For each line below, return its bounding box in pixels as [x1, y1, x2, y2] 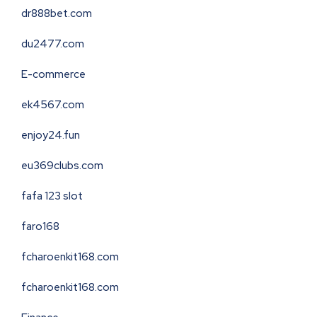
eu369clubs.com [21, 158, 103, 173]
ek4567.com [21, 98, 84, 113]
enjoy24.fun [21, 128, 80, 143]
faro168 [21, 219, 59, 234]
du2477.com [21, 37, 84, 52]
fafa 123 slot [21, 189, 83, 204]
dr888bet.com [21, 6, 92, 21]
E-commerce [21, 67, 86, 82]
